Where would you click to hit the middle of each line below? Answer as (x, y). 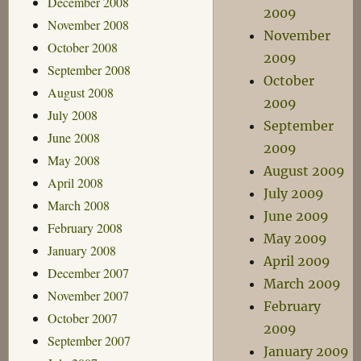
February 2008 (85, 227)
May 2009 (296, 239)
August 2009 (305, 171)
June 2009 (297, 216)
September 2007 (89, 340)
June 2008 (73, 137)
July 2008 (72, 114)
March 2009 (303, 284)
